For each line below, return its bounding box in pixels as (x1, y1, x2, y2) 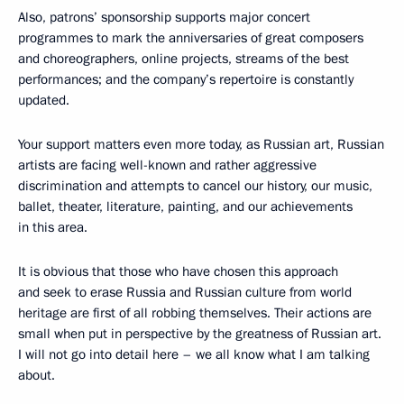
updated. (18, 91, 69, 109)
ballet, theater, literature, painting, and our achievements (18, 197, 353, 216)
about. (18, 366, 55, 384)
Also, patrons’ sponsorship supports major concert (18, 8, 310, 26)
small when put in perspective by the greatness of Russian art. (18, 325, 381, 343)
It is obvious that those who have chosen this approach (18, 262, 338, 280)
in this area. (18, 218, 87, 236)
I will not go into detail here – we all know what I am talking (18, 345, 370, 363)
